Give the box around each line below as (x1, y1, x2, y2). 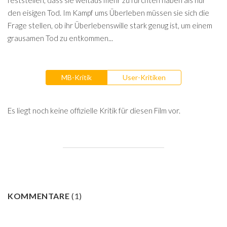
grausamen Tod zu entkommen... (8, 33, 113, 43)
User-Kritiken (123, 73, 166, 82)
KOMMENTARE (8, 191, 72, 201)
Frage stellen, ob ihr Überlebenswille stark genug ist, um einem (8, 21, 212, 30)
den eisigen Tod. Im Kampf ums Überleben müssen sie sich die (8, 8, 209, 17)
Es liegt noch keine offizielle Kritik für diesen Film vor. (8, 105, 180, 115)
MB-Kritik (61, 73, 92, 82)
